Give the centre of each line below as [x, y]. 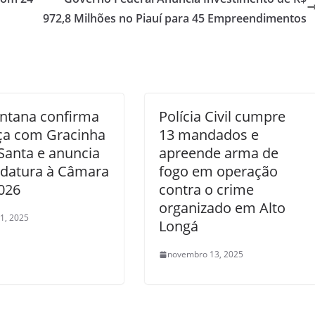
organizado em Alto [222, 208]
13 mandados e [209, 135]
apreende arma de [219, 153]
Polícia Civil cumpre [222, 116]
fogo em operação [218, 171]
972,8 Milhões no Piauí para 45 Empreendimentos [175, 18]
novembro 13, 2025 [205, 254]
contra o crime [206, 189]
